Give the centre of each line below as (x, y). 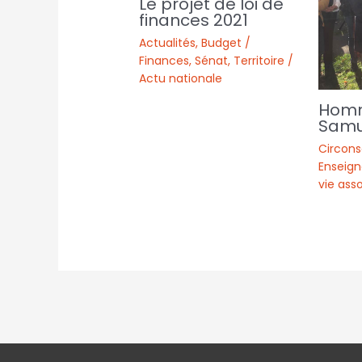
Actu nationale (181, 79)
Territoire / (264, 61)
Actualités (168, 43)
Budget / (226, 43)
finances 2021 (194, 21)
